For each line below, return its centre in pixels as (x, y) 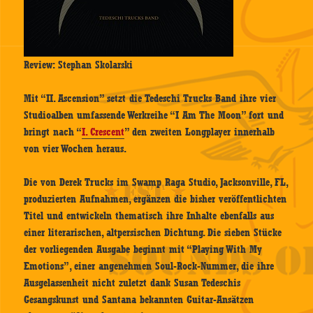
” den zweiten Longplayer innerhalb (200, 132)
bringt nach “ (53, 132)
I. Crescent (103, 132)
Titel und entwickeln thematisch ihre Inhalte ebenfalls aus (149, 216)
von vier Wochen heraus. (75, 149)
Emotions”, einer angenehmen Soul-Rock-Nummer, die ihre (149, 267)
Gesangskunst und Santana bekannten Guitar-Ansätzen (139, 300)
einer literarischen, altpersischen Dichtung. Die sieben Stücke (153, 233)
